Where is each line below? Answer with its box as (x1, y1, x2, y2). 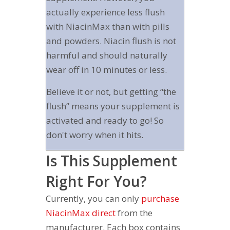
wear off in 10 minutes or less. (46, 63, 167, 75)
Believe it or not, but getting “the (46, 85, 176, 98)
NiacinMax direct (46, 206, 116, 219)
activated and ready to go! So (46, 114, 164, 126)
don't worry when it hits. (46, 128, 143, 141)
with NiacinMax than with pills (46, 20, 169, 32)
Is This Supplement (46, 150, 177, 170)
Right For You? (46, 171, 147, 191)
